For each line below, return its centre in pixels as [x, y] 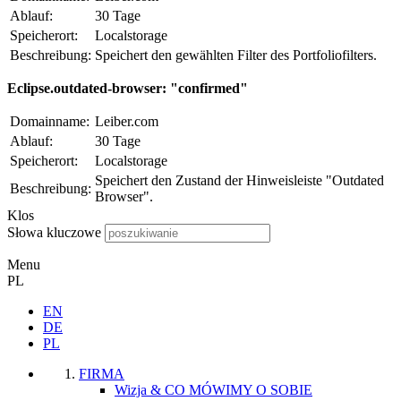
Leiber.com [127, 121]
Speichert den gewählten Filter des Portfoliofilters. [236, 55]
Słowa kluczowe [54, 232]
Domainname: [50, 121]
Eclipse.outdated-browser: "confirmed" [128, 88]
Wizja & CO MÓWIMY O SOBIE [213, 389]
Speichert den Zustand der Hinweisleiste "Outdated [239, 180]
